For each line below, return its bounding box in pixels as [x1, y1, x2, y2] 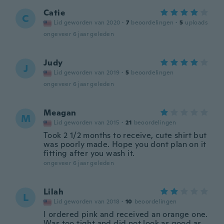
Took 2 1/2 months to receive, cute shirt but [43, 130, 207, 140]
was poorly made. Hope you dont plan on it [43, 139, 206, 149]
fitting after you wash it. [43, 148, 135, 158]
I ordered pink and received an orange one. [43, 209, 208, 219]
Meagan [43, 107, 76, 118]
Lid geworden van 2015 [53, 118, 120, 126]
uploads [185, 18, 208, 26]
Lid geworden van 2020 [53, 18, 120, 26]
